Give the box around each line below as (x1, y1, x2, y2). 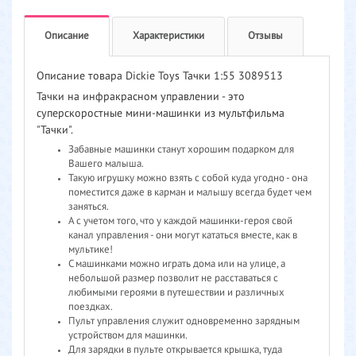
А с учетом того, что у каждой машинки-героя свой (68, 215, 292, 226)
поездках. (68, 301, 113, 312)
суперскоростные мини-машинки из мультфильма (37, 107, 284, 119)
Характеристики (133, 30, 204, 41)
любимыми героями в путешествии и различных (68, 287, 284, 298)
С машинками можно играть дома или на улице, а (68, 258, 285, 269)
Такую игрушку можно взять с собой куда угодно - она (68, 172, 308, 184)
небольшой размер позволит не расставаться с (68, 273, 278, 284)
